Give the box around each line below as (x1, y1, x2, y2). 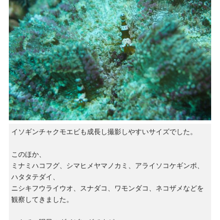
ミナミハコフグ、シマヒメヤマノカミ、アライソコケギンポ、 (11, 161, 204, 169)
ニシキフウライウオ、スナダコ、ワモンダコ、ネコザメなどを (11, 184, 204, 192)
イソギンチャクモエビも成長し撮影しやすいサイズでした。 (11, 127, 197, 136)
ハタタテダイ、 (11, 172, 59, 181)
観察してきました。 (11, 195, 73, 203)
